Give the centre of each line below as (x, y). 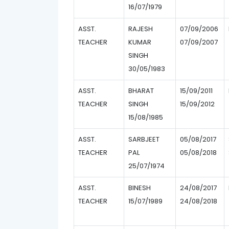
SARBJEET (144, 139)
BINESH (140, 188)
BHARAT (141, 91)
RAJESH (141, 29)
